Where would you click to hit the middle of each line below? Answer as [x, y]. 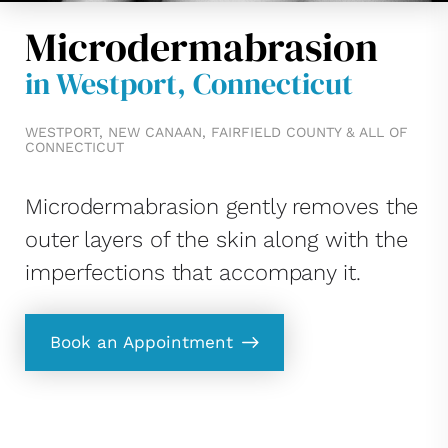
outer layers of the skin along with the [217, 239]
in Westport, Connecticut [189, 83]
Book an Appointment [141, 342]
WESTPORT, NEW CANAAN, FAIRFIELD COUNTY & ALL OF [216, 132]
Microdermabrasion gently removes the [222, 206]
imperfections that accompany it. [193, 272]
